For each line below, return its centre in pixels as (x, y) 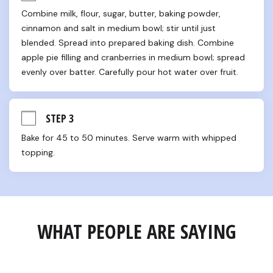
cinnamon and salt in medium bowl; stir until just (119, 28)
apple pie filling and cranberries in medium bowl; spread (133, 57)
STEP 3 (60, 118)
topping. (38, 152)
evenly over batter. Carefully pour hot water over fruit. (130, 72)
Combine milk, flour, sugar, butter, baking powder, (121, 13)
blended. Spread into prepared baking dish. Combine (128, 43)
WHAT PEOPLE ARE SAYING (136, 231)
